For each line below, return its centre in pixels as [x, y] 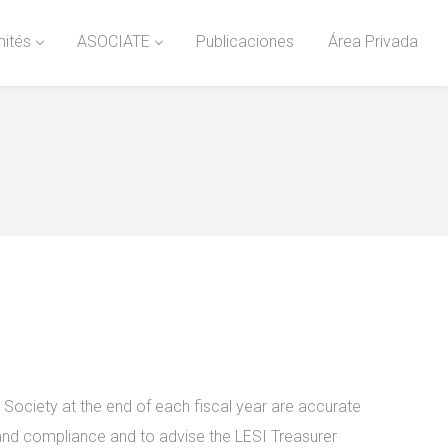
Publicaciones [245, 42]
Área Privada [373, 42]
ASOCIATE [113, 42]
